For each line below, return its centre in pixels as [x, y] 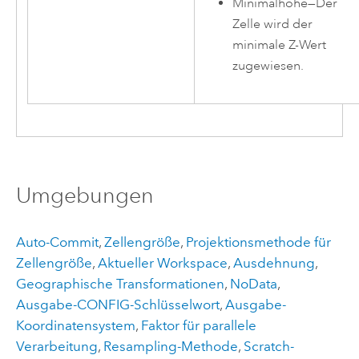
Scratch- [268, 347]
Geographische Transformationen [120, 284]
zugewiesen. [268, 65]
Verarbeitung [56, 347]
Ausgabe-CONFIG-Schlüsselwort [117, 305]
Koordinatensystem [75, 326]
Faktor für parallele [198, 326]
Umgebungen [85, 195]
